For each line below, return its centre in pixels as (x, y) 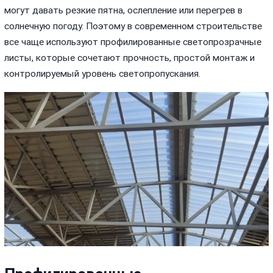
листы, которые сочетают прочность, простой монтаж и (130, 58)
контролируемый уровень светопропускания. (103, 74)
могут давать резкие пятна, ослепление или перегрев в (124, 11)
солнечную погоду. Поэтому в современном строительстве (133, 27)
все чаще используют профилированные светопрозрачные (133, 42)
